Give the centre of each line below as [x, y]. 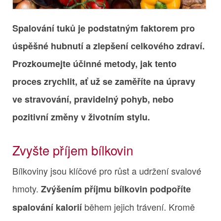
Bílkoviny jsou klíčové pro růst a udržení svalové [107, 170]
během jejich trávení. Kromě [138, 206]
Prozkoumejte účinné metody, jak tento [94, 63]
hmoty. [27, 188]
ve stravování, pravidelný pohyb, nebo [93, 99]
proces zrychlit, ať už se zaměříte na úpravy [104, 81]
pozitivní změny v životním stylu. [81, 117]
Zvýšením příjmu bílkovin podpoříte [116, 189]
